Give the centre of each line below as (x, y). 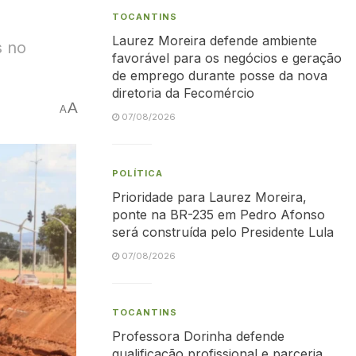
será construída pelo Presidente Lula (223, 232)
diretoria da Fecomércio (183, 93)
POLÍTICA (137, 173)
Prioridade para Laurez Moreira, (209, 197)
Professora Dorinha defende (198, 336)
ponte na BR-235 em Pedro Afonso (219, 215)
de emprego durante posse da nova (220, 75)
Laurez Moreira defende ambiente (215, 41)
